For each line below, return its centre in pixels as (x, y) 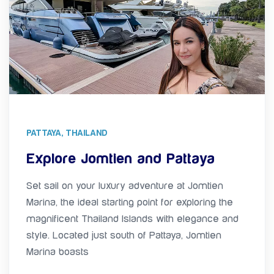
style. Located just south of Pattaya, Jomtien (124, 235)
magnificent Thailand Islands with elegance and (132, 219)
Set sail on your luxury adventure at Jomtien (125, 186)
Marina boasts (57, 252)
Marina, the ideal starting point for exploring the (130, 202)
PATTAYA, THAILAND (67, 133)
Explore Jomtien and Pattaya (120, 159)
